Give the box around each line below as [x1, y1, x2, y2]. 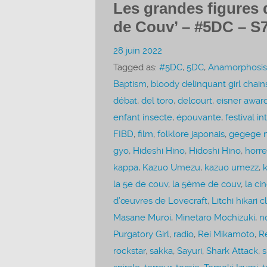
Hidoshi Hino [188, 145, 241, 156]
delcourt [177, 95, 212, 106]
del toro [141, 95, 173, 106]
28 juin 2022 [113, 45, 162, 56]
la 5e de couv [113, 178, 168, 190]
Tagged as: [113, 61, 159, 73]
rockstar [113, 245, 145, 256]
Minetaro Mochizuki [175, 212, 255, 223]
